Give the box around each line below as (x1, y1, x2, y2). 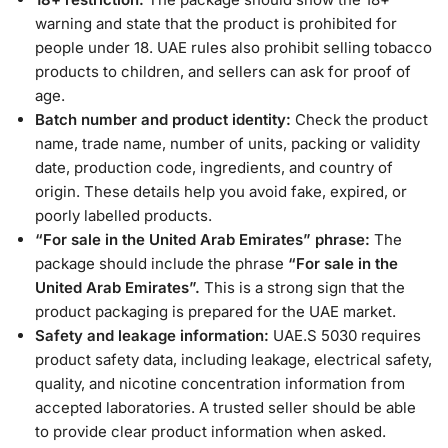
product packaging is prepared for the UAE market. (35, 301, 396, 321)
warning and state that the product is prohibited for (35, 13, 397, 33)
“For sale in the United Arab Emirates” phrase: (35, 229, 374, 249)
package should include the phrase (35, 253, 288, 273)
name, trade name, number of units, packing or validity (35, 133, 420, 153)
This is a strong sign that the (200, 277, 405, 297)
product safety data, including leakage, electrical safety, (35, 349, 432, 369)
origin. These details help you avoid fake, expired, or (35, 181, 407, 201)
